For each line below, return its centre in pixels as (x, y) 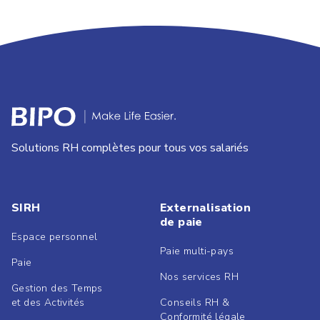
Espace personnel (55, 236)
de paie (181, 222)
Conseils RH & (195, 302)
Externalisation (205, 207)
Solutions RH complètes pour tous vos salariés (130, 147)
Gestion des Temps (57, 288)
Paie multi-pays (197, 251)
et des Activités (48, 302)
